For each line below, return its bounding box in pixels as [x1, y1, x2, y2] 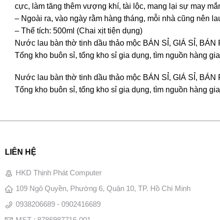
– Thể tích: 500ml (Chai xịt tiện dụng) [15, 27, 142, 35]
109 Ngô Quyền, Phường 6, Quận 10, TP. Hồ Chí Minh [15, 184, 191, 192]
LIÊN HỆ [4, 148, 36, 156]
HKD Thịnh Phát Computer [15, 168, 102, 177]
